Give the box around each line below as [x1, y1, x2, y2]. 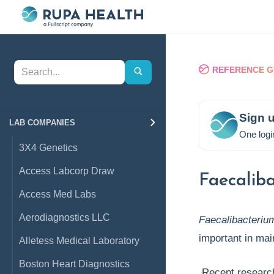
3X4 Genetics [19, 143, 78, 153]
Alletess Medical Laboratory [19, 235, 139, 246]
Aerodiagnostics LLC [19, 212, 110, 223]
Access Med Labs [19, 189, 96, 199]
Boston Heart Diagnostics [19, 259, 130, 269]
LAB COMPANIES [9, 118, 75, 127]
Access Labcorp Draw [19, 166, 114, 176]
